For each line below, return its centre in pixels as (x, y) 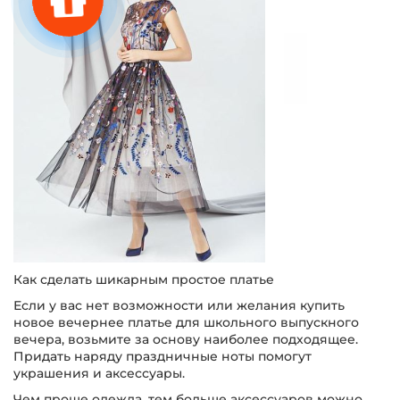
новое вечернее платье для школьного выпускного (186, 322)
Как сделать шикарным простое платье (144, 279)
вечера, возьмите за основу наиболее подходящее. (186, 339)
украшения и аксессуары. (99, 373)
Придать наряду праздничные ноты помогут (162, 356)
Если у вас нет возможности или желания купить (179, 305)
